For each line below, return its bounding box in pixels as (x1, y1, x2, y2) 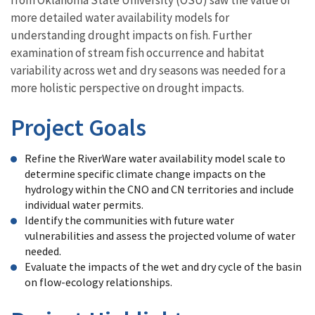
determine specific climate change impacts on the (25, 166, 266, 181)
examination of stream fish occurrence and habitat (11, 44, 264, 60)
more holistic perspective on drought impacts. (11, 79, 246, 96)
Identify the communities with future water (25, 212, 234, 227)
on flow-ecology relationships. (25, 274, 172, 289)
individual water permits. (25, 197, 143, 212)
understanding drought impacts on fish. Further (11, 27, 252, 43)
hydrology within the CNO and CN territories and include (25, 181, 294, 196)
